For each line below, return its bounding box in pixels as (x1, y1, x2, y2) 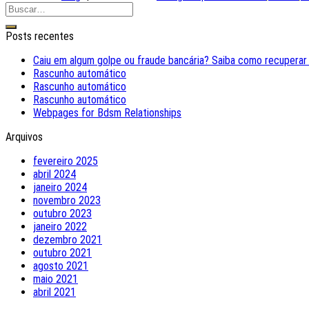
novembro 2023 (33, 194, 101, 208)
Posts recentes (6, 30, 74, 43)
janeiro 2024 (33, 181, 87, 195)
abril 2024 (33, 168, 76, 181)
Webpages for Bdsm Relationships (33, 106, 181, 120)
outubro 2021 (33, 246, 92, 260)
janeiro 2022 (33, 220, 87, 234)
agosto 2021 (33, 259, 88, 273)
